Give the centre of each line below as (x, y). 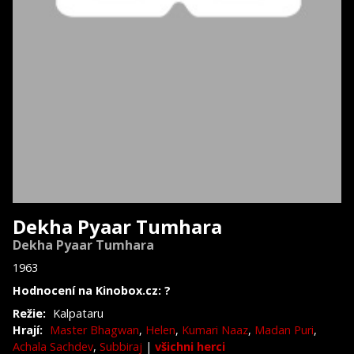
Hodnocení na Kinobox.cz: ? (92, 290)
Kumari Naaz (215, 330)
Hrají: (28, 330)
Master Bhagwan (94, 330)
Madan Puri (284, 330)
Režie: (29, 313)
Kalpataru (78, 313)
